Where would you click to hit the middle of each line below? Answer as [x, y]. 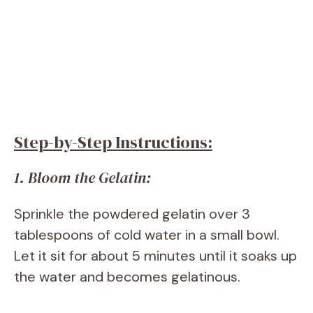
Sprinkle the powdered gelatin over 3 [132, 214]
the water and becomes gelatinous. [127, 277]
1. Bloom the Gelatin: [82, 178]
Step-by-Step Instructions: [113, 143]
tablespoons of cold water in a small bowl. [147, 235]
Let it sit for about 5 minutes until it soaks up [155, 256]
